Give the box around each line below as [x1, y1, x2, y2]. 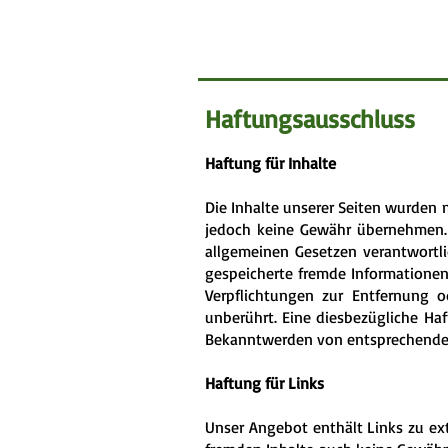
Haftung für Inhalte [205, 153, 336, 173]
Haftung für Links [205, 373, 324, 393]
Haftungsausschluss [205, 103, 415, 134]
